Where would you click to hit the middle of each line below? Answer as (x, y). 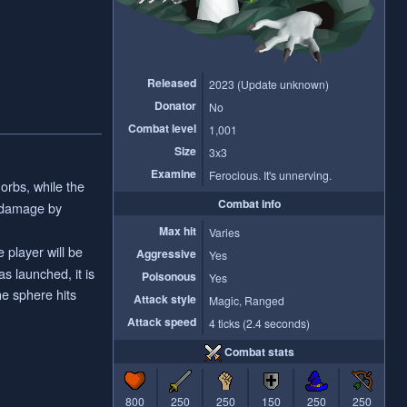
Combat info (249, 203)
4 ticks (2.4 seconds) (260, 323)
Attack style (164, 298)
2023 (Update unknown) (269, 84)
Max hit (177, 230)
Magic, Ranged (247, 300)
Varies (225, 232)
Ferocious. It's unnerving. (271, 174)
